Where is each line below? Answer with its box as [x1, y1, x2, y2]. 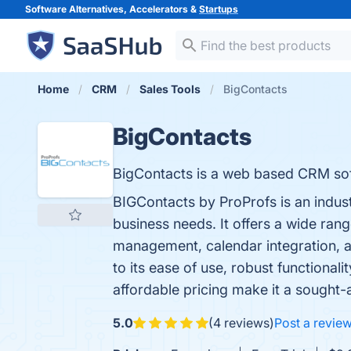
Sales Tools [139, 82, 201, 96]
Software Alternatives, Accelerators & [25, 3, 199, 15]
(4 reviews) [208, 315, 274, 331]
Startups [199, 3, 238, 15]
